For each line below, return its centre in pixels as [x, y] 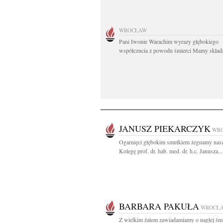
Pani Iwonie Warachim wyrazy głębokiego [169, 41]
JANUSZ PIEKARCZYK [165, 128]
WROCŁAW [133, 30]
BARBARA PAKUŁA [159, 206]
